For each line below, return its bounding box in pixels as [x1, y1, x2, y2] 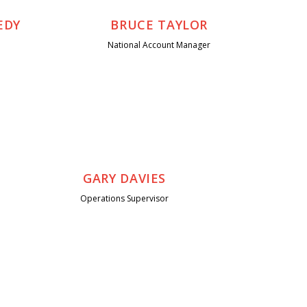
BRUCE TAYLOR [110, 16, 208, 34]
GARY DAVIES [83, 170, 167, 187]
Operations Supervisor [80, 193, 169, 205]
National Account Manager [108, 39, 211, 51]
